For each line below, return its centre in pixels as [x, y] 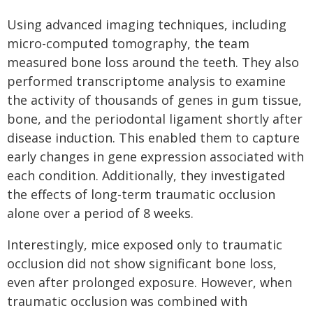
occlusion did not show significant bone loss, [142, 264]
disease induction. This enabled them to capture [153, 138]
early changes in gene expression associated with [155, 157]
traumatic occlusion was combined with [127, 301]
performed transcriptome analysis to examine [146, 81]
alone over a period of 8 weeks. [100, 213]
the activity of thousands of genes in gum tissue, [154, 100]
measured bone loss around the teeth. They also [153, 63]
